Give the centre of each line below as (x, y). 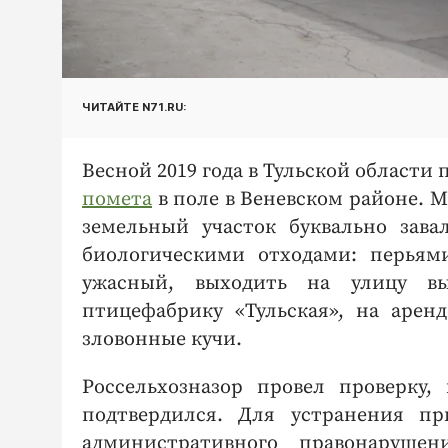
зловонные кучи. (162, 339)
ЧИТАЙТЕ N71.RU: (134, 107)
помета (117, 199)
